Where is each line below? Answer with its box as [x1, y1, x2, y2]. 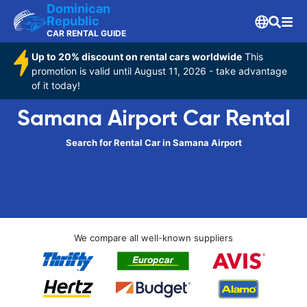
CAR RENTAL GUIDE [47, 28, 126, 38]
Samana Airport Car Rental [16, 104, 291, 132]
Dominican [47, 1, 110, 16]
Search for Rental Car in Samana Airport [65, 137, 242, 148]
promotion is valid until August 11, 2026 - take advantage [32, 65, 288, 77]
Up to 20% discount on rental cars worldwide [32, 51, 243, 62]
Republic [47, 14, 99, 28]
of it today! [32, 79, 81, 91]
